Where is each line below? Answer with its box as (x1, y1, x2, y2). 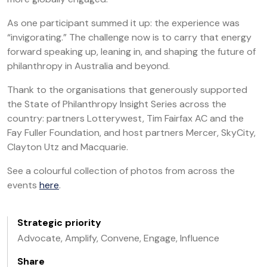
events (7, 179, 39, 191)
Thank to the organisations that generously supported (7, 83, 247, 96)
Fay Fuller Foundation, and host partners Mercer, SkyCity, (7, 126, 256, 139)
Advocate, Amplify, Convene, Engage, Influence (17, 232, 219, 244)
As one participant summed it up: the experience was (7, 17, 240, 29)
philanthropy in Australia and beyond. (7, 60, 172, 72)
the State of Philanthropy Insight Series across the (7, 98, 226, 110)
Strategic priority (17, 216, 101, 229)
